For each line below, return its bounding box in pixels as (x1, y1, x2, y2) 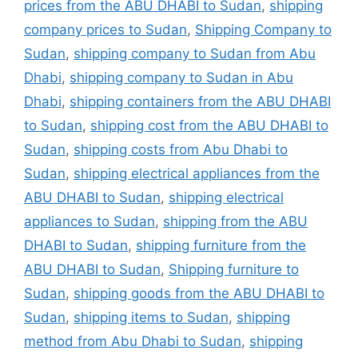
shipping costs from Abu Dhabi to (74, 141, 288, 157)
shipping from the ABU (163, 213, 308, 229)
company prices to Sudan (24, 21, 187, 38)
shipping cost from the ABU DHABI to (90, 117, 328, 133)
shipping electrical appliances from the (74, 165, 320, 181)
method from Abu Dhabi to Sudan (24, 332, 241, 349)
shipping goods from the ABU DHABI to (74, 284, 324, 301)
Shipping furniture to (169, 261, 299, 277)
